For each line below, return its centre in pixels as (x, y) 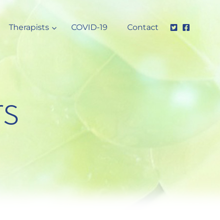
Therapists (29, 27)
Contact (143, 27)
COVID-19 (90, 27)
